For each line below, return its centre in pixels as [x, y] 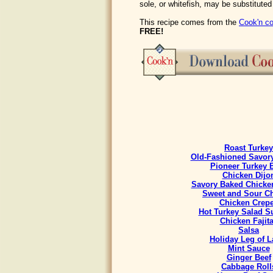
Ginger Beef [249, 257]
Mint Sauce [249, 248]
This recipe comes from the [189, 22]
